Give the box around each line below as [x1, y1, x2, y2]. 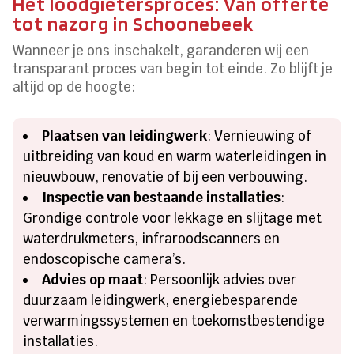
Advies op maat [42, 270, 144, 288]
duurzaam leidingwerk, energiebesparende [23, 291, 299, 309]
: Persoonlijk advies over [143, 270, 297, 288]
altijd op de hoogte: [13, 77, 136, 96]
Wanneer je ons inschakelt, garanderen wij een [13, 41, 310, 59]
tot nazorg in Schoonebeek [13, 11, 254, 36]
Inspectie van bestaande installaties [42, 188, 281, 206]
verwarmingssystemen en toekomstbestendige [23, 311, 326, 330]
